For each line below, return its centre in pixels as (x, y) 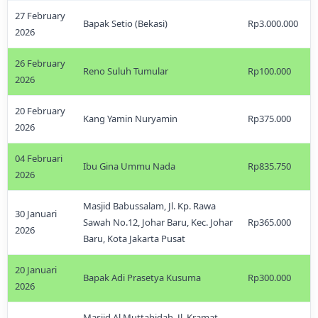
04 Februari (39, 158)
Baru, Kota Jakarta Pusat (134, 238)
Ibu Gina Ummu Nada (129, 166)
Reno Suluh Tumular (126, 71)
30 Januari (36, 214)
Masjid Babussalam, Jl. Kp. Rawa (149, 206)
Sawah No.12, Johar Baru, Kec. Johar (158, 222)
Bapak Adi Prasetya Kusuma (142, 278)
